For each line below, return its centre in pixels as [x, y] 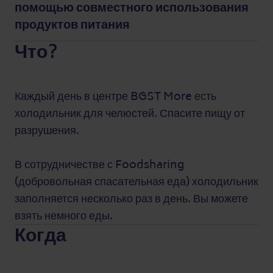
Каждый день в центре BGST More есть [115, 96]
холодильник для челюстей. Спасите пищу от [130, 113]
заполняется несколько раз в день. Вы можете [131, 199]
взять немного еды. [64, 216]
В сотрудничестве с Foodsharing [99, 165]
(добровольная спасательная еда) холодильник [136, 182]
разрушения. [47, 130]
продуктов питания [72, 25]
